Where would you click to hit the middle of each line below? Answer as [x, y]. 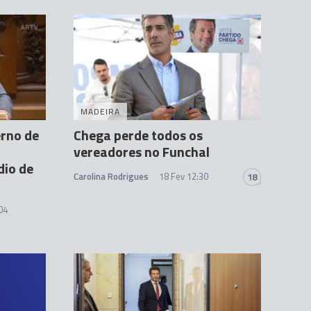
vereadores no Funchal [142, 152]
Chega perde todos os [138, 135]
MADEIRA [100, 112]
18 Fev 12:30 [184, 177]
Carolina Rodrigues [111, 177]
